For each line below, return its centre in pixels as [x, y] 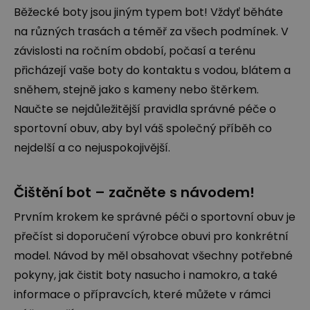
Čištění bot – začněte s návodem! [134, 192]
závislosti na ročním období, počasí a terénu [135, 51]
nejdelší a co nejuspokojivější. [92, 148]
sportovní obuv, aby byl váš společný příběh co [143, 128]
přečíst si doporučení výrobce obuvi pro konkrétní [151, 236]
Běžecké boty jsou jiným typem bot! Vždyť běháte [148, 12]
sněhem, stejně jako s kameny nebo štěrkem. [136, 90]
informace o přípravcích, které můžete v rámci [142, 294]
